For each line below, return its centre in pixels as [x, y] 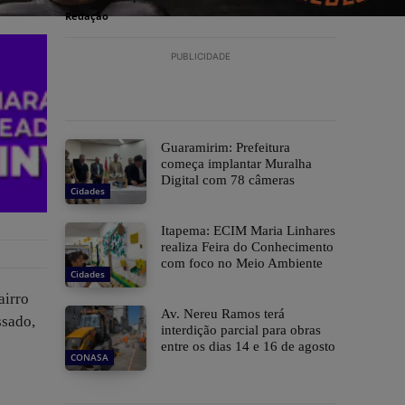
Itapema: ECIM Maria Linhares [248, 231]
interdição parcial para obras [241, 330]
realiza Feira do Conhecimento [247, 247]
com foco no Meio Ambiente [242, 264]
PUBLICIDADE [201, 57]
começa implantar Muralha [236, 164]
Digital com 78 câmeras [228, 180]
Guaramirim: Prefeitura [226, 148]
